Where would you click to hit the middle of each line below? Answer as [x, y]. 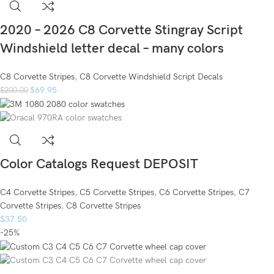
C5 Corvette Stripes [117, 193]
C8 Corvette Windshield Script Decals [151, 77]
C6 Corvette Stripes [196, 193]
